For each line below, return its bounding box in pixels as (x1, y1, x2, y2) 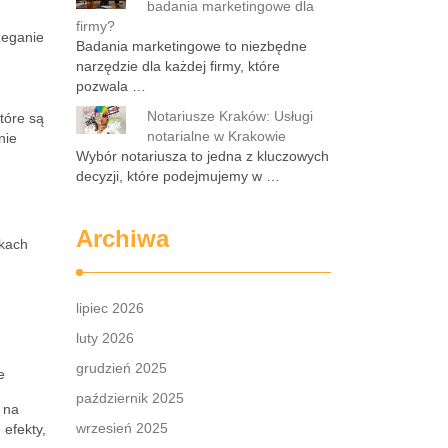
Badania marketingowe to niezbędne (76, 38, 307, 54)
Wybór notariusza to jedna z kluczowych (76, 148, 329, 164)
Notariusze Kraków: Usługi (147, 108, 313, 124)
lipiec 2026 (76, 300, 144, 316)
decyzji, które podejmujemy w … (76, 168, 280, 184)
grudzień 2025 (76, 360, 167, 376)
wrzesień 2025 (76, 420, 168, 436)
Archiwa (76, 225, 169, 252)
